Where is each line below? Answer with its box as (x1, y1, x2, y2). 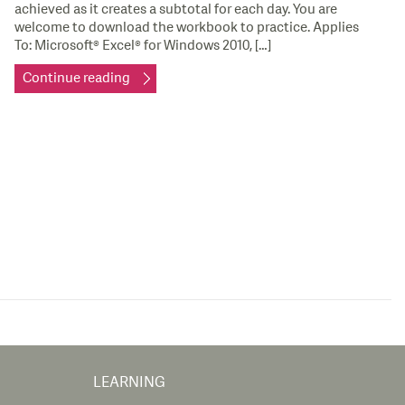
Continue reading (23, 68, 131, 88)
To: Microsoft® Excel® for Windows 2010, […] (14, 35, 272, 55)
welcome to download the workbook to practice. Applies (14, 17, 360, 37)
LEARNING (93, 372, 165, 392)
